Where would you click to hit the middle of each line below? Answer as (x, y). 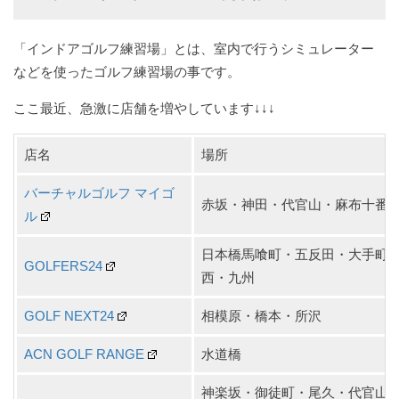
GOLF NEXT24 (69, 315)
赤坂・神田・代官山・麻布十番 (294, 204)
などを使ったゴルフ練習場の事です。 (127, 71)
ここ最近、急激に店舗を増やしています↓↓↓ (144, 108)
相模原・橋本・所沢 (261, 315)
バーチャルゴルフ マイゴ (99, 192)
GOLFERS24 (63, 265)
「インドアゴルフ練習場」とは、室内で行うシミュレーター (194, 48)
